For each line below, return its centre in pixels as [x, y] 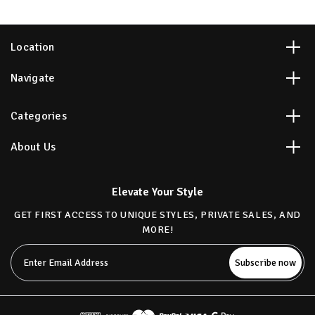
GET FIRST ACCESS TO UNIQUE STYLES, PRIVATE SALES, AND [157, 215]
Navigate [33, 78]
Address [29, 266]
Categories [39, 116]
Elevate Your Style [157, 192]
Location [33, 47]
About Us [33, 147]
